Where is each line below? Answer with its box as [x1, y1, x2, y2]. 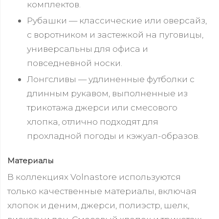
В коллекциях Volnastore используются [7, 171, 181, 182]
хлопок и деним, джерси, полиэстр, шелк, [7, 199, 189, 210]
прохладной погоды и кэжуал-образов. [27, 131, 199, 141]
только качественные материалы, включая [7, 185, 197, 196]
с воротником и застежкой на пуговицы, [27, 29, 203, 40]
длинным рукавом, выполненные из [27, 88, 188, 99]
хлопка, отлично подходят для [27, 116, 158, 127]
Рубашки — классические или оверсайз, [27, 15, 207, 26]
